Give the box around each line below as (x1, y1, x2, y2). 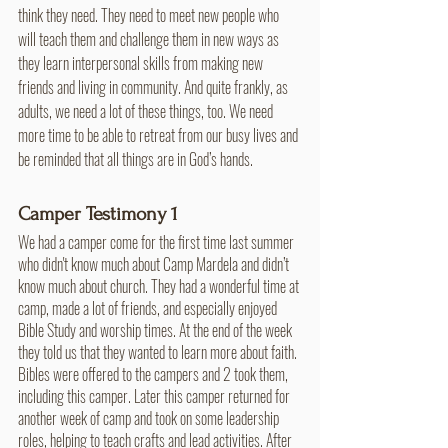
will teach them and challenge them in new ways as (18, 26, 282, 51)
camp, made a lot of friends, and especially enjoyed (18, 295, 280, 320)
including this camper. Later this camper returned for (18, 383, 293, 408)
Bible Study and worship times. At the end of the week (18, 317, 295, 342)
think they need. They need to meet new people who (18, 2, 282, 27)
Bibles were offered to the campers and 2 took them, (18, 361, 291, 386)
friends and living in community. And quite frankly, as (18, 74, 291, 99)
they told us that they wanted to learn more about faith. (18, 339, 300, 364)
